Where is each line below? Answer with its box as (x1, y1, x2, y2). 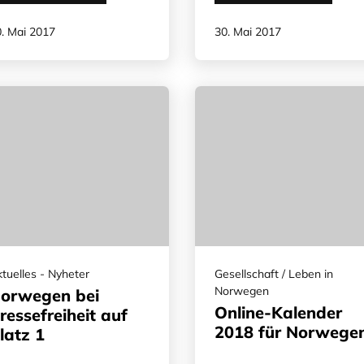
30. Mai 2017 (214, 24, 281, 39)
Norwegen (214, 283, 269, 298)
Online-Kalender (214, 301, 342, 323)
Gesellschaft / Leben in (214, 266, 333, 281)
